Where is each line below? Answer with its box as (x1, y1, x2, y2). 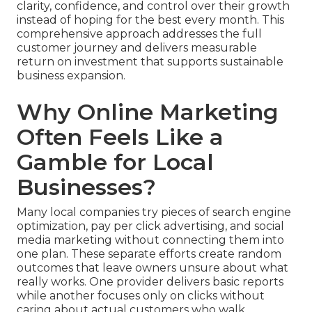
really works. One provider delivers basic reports (17, 275, 283, 289)
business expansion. (17, 69, 125, 83)
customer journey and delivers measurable (17, 41, 257, 55)
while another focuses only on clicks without (17, 289, 265, 303)
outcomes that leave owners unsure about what (17, 261, 288, 275)
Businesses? (17, 173, 156, 201)
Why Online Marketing (17, 98, 279, 126)
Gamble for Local (17, 148, 214, 176)
